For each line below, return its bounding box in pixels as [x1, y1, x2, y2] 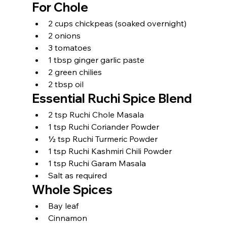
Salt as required [48, 170, 107, 180]
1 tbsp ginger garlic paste [48, 55, 144, 65]
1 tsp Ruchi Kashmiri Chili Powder [48, 146, 172, 156]
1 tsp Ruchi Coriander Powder [48, 122, 159, 132]
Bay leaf [48, 201, 79, 211]
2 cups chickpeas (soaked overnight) [48, 18, 186, 28]
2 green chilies [48, 67, 102, 77]
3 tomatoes [48, 43, 91, 53]
